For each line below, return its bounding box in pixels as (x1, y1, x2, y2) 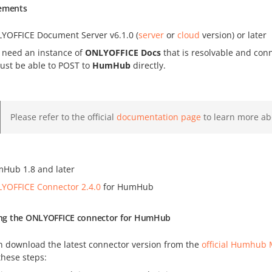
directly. (131, 59, 166, 71)
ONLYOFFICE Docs (85, 47, 161, 58)
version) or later (200, 29, 267, 41)
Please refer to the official (10, 111, 117, 123)
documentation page (117, 111, 201, 123)
